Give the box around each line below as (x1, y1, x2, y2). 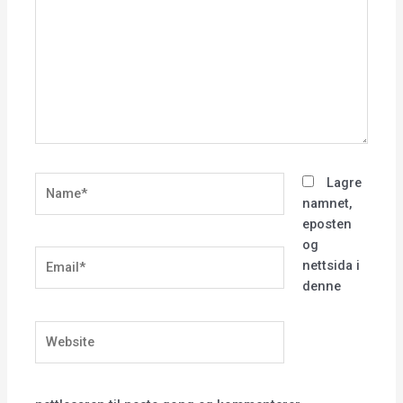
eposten (301, 216, 352, 233)
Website (34, 321, 84, 338)
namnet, (301, 195, 353, 212)
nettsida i (301, 257, 360, 274)
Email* (34, 247, 75, 264)
